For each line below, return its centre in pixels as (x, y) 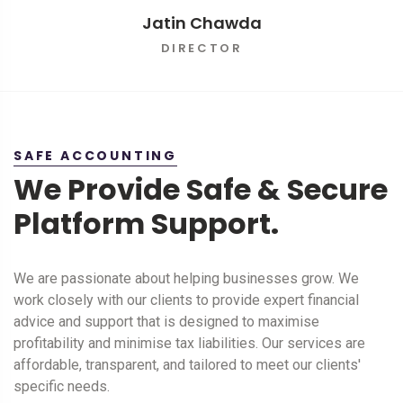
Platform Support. (146, 224)
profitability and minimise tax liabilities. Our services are (189, 344)
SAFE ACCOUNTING (95, 156)
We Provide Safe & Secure (201, 190)
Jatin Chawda (201, 23)
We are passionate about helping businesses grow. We (186, 279)
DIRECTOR (201, 49)
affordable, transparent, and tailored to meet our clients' (187, 365)
